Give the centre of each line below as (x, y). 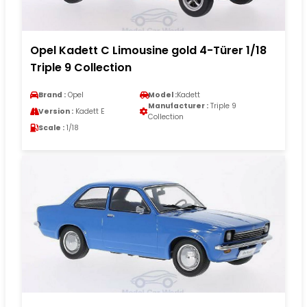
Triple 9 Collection (81, 67)
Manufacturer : (178, 106)
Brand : (52, 95)
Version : (56, 111)
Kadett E (89, 111)
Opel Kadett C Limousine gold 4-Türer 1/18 (148, 50)
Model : (162, 95)
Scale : (51, 127)
